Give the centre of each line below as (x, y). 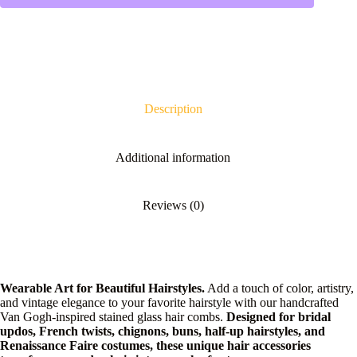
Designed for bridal (279, 317)
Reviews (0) (173, 206)
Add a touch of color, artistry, (279, 288)
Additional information (173, 157)
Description (173, 109)
